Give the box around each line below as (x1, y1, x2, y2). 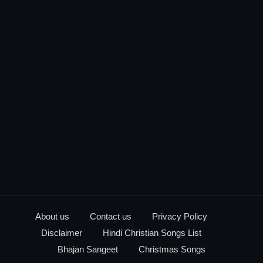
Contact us (90, 211, 131, 221)
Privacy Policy (152, 211, 207, 221)
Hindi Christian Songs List (103, 227, 201, 238)
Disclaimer (41, 227, 82, 238)
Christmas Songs (139, 244, 205, 254)
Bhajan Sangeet (58, 244, 118, 254)
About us (35, 211, 69, 221)
